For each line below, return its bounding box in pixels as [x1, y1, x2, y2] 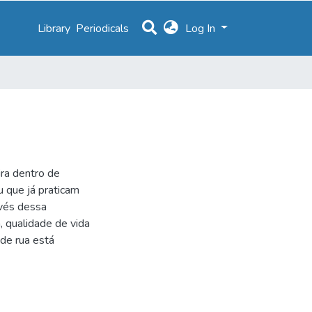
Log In [185, 20, 219, 36]
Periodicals [76, 20, 130, 36]
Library [38, 20, 71, 36]
